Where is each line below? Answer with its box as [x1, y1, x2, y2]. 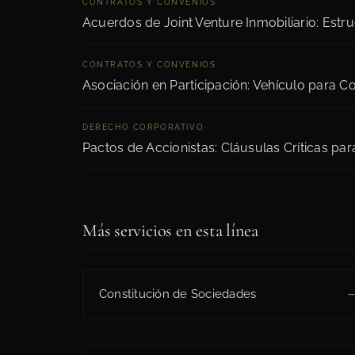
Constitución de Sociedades [99, 287, 257, 301]
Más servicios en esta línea [82, 219, 258, 241]
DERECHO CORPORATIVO [82, 122, 204, 132]
